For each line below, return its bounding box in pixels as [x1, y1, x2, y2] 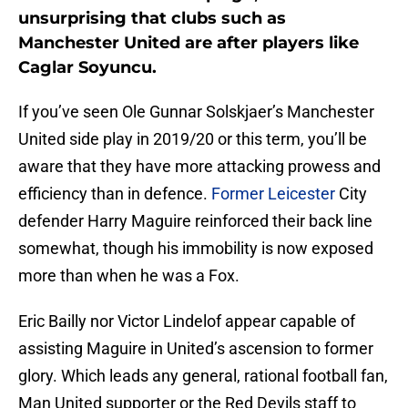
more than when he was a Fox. [18, 266, 240, 286]
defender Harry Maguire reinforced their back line [18, 211, 372, 231]
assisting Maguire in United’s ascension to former [18, 339, 373, 359]
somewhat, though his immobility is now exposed [18, 239, 373, 259]
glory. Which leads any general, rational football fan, [18, 366, 388, 386]
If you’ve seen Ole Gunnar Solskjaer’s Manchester [18, 102, 374, 122]
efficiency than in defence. [18, 184, 211, 204]
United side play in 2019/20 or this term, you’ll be [18, 129, 367, 149]
